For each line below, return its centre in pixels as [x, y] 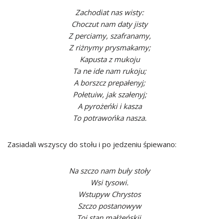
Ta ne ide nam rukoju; [109, 71]
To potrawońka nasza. [109, 118]
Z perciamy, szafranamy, [109, 36]
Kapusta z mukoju [109, 59]
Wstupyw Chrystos [109, 194]
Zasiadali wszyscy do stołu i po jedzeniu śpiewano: [92, 144]
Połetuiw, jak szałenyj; [109, 94]
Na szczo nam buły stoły [109, 171]
